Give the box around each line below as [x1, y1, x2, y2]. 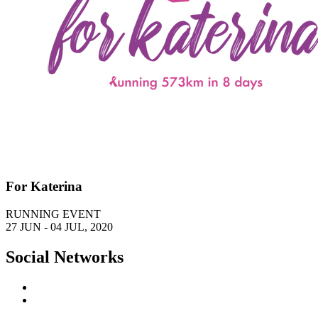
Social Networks [6, 247, 124, 266]
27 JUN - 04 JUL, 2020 [6, 220, 113, 233]
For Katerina [6, 179, 82, 194]
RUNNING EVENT [6, 207, 101, 220]
